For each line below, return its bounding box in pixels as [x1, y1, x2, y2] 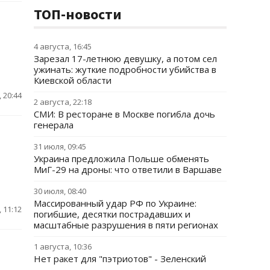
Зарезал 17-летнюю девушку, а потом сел [34, 52, 217, 64]
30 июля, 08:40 [34, 186, 86, 196]
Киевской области [34, 74, 111, 86]
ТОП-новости [34, 5, 122, 24]
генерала [34, 119, 74, 131]
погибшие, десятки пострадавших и [34, 208, 190, 220]
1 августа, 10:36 [34, 241, 92, 252]
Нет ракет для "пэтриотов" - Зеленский [34, 253, 206, 265]
